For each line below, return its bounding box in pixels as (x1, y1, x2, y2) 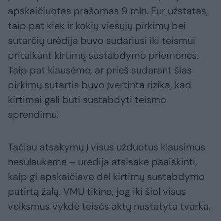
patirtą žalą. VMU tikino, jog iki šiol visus (8, 185, 186, 198)
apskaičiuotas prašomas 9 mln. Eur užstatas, (8, 4, 208, 18)
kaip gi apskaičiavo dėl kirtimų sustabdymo (8, 170, 205, 184)
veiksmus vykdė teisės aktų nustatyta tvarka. (8, 200, 211, 213)
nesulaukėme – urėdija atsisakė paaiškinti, (8, 155, 197, 169)
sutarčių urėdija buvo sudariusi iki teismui (8, 34, 195, 47)
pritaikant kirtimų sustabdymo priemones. (8, 49, 199, 62)
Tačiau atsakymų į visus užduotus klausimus (8, 141, 205, 154)
